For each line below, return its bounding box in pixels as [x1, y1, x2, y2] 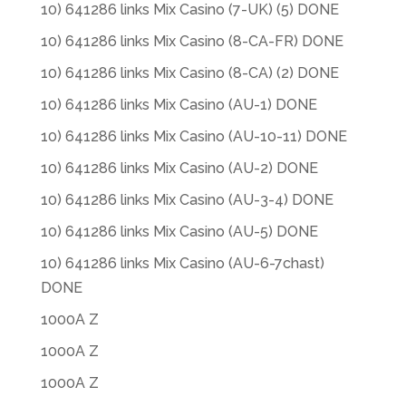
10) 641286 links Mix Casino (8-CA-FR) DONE [40, 33, 343, 50]
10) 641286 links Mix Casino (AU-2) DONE [40, 159, 318, 177]
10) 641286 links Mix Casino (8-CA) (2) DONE [40, 64, 339, 82]
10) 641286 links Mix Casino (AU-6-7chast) [40, 255, 324, 272]
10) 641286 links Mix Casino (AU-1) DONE [40, 96, 317, 113]
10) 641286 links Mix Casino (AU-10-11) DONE [40, 128, 347, 145]
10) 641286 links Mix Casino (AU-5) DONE [40, 223, 318, 240]
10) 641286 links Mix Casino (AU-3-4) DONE [40, 191, 333, 208]
